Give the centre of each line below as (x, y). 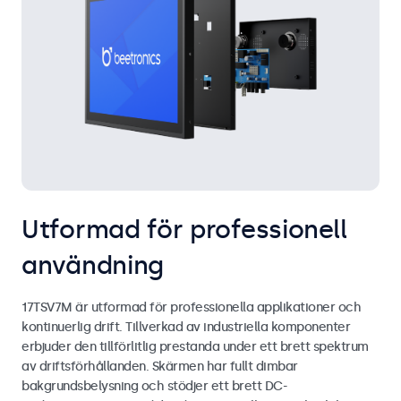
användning (93, 265)
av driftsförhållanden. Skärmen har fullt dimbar (160, 366)
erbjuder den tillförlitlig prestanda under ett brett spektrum (195, 346)
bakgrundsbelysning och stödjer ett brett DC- (154, 386)
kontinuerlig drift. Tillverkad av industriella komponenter (186, 327)
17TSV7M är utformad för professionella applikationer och (191, 307)
